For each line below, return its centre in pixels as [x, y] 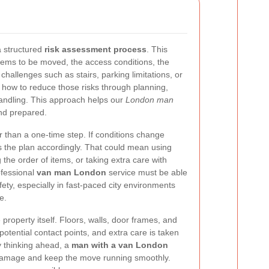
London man [150, 100]
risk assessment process [95, 49]
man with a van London [120, 245]
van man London [71, 172]
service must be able [147, 172]
